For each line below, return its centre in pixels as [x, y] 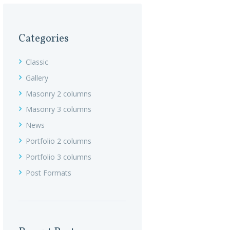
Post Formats [49, 172]
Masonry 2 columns [59, 93]
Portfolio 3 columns [59, 157]
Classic [37, 62]
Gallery [37, 78]
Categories [44, 39]
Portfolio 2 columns [59, 141]
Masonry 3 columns [59, 109]
